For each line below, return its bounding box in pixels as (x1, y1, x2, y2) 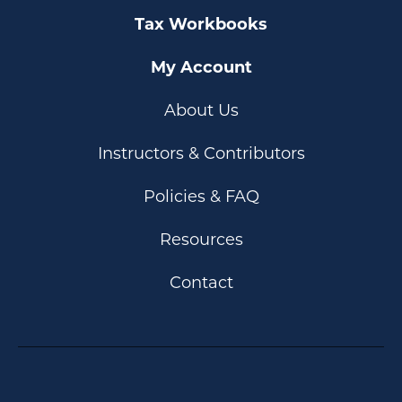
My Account (150, 57, 252, 77)
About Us (163, 100, 239, 120)
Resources (159, 230, 243, 249)
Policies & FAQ (143, 187, 259, 206)
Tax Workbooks (135, 14, 267, 34)
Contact (169, 273, 233, 293)
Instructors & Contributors (97, 144, 305, 163)
